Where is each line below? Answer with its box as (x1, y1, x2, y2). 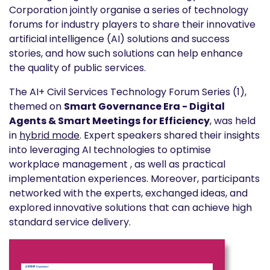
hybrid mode (19, 128, 80, 142)
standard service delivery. (9, 215, 131, 229)
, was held (210, 114, 256, 128)
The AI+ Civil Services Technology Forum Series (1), (9, 85, 246, 99)
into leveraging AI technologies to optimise (9, 143, 211, 157)
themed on (9, 99, 64, 113)
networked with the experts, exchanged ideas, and (9, 186, 248, 200)
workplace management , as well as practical (9, 157, 225, 171)
